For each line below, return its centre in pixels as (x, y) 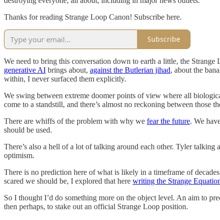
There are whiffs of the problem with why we (75, 121)
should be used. (28, 130)
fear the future (168, 121)
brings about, (68, 70)
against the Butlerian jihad (130, 70)
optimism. (19, 155)
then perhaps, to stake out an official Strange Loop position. (96, 206)
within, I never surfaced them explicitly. (65, 79)
